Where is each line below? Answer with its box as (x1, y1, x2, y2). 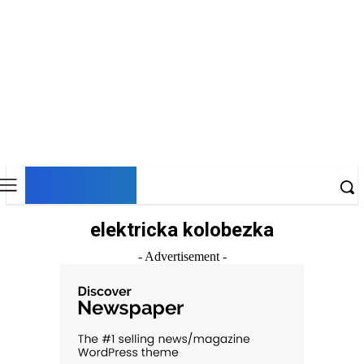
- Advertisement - (137, 249, 227, 263)
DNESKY (31, 168, 131, 199)
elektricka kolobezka (90, 219, 274, 241)
